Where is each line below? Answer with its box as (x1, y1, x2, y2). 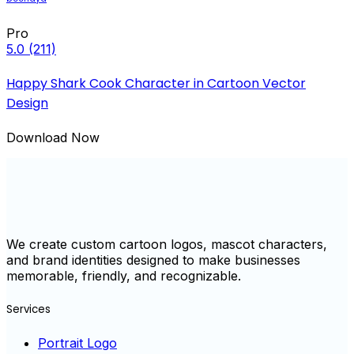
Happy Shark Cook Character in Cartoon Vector (6, 74, 306, 93)
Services (6, 301, 51, 317)
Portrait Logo (38, 334, 117, 351)
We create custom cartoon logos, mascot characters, (6, 236, 327, 253)
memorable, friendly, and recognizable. (6, 268, 241, 284)
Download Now (6, 130, 100, 146)
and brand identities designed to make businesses (6, 252, 300, 269)
